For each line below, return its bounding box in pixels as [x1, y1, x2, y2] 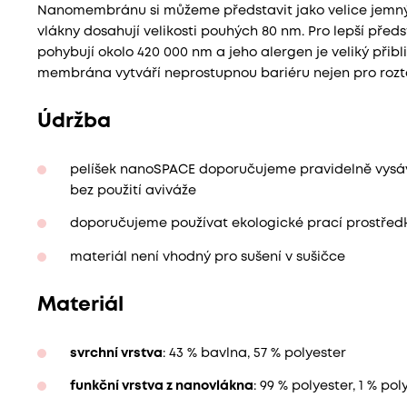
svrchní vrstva [69, 347, 163, 360]
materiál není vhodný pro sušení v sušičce [69, 251, 345, 263]
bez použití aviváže [69, 184, 196, 197]
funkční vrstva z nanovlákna [69, 381, 253, 393]
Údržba [36, 112, 111, 131]
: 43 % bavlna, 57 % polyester [162, 347, 346, 360]
